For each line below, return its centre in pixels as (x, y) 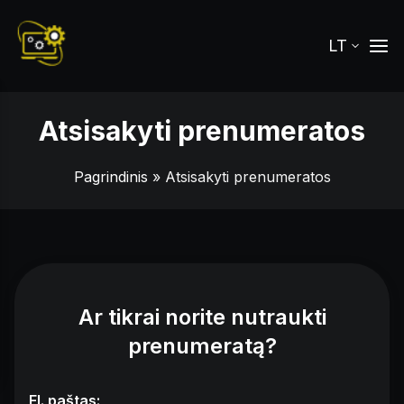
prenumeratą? (202, 346)
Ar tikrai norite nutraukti (202, 317)
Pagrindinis (110, 177)
